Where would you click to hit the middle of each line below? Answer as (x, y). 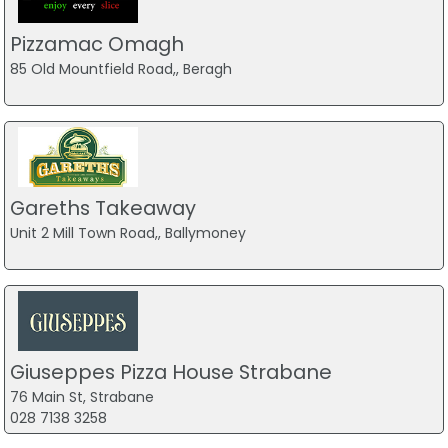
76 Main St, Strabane (81, 396)
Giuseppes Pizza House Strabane (170, 371)
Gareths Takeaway (102, 207)
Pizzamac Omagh (96, 44)
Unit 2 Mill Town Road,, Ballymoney (127, 232)
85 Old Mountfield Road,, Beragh (120, 69)
